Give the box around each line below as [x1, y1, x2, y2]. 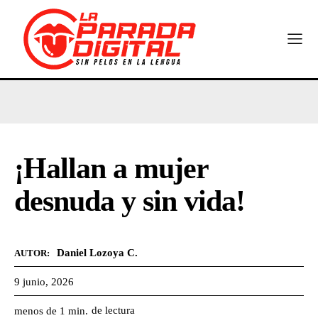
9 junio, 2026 [14, 275, 74, 287]
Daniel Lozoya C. [57, 247, 138, 258]
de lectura [92, 304, 135, 316]
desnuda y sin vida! [14, 185, 245, 217]
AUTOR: [14, 248, 50, 258]
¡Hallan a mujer [14, 152, 208, 185]
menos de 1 [14, 305, 68, 317]
